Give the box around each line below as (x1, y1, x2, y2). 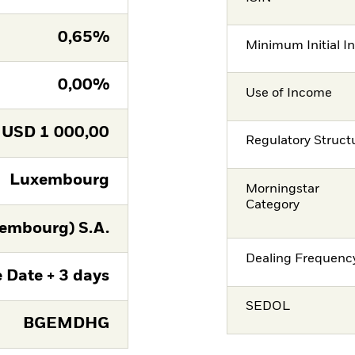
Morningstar (246, 182, 320, 196)
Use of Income (246, 87, 333, 101)
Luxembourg (9, 173, 109, 189)
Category (246, 198, 300, 212)
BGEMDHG (22, 316, 109, 332)
